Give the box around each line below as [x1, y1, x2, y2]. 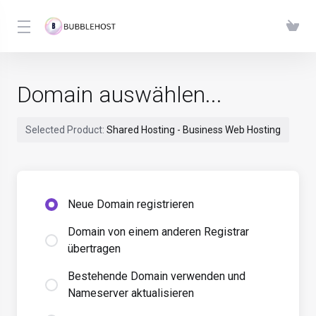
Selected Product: [25, 124, 107, 135]
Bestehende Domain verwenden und [68, 269, 245, 283]
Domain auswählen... [17, 81, 222, 108]
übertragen [68, 242, 121, 255]
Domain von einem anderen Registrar [68, 225, 249, 238]
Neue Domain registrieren [68, 197, 194, 211]
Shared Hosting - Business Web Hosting [107, 124, 281, 135]
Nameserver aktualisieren [68, 286, 194, 300]
